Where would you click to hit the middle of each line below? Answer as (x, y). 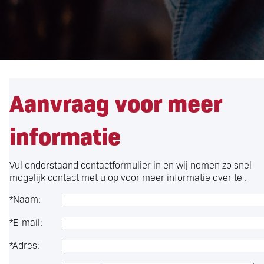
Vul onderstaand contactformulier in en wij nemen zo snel (131, 165)
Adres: (26, 245)
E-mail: (28, 222)
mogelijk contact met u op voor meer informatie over (122, 177)
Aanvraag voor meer (116, 102)
